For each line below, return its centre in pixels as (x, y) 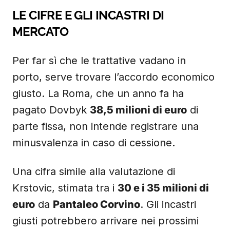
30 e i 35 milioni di (163, 188)
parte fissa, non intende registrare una (106, 126)
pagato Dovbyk (51, 110)
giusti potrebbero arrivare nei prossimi (106, 221)
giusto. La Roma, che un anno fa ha (98, 93)
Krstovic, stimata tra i (65, 188)
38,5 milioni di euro (138, 110)
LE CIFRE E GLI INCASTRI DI (88, 15)
